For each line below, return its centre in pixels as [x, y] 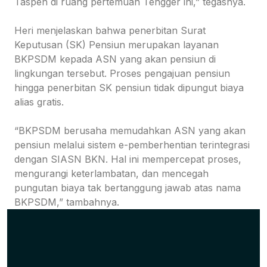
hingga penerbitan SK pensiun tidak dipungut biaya [129, 88]
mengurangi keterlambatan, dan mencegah [111, 174]
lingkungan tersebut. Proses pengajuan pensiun [122, 74]
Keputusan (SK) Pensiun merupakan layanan [117, 45]
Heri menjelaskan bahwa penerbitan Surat [110, 31]
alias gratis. [39, 102]
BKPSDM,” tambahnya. [67, 202]
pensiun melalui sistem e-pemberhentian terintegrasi [132, 145]
